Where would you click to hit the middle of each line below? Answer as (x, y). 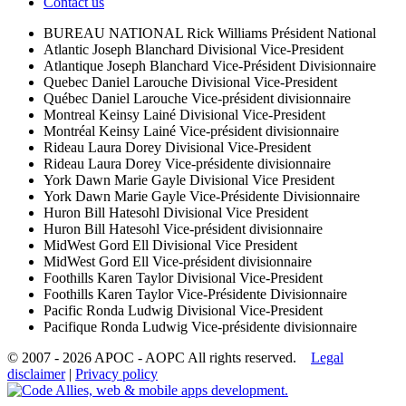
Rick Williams (229, 33)
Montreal (71, 114)
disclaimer (36, 373)
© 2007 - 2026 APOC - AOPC (96, 357)
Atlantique (75, 65)
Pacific (65, 310)
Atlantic (68, 49)
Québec (68, 98)
